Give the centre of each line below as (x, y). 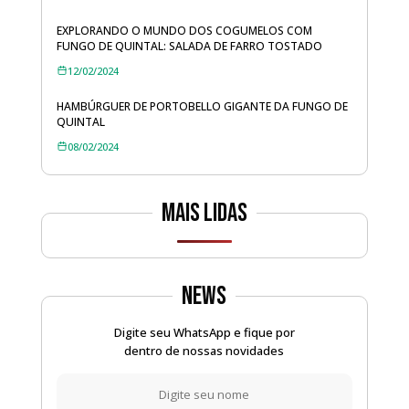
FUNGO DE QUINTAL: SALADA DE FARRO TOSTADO (189, 46)
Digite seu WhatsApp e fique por (204, 333)
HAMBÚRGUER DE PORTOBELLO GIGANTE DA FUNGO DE (202, 106)
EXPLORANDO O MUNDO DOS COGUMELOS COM (184, 30)
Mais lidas (204, 214)
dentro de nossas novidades (204, 351)
